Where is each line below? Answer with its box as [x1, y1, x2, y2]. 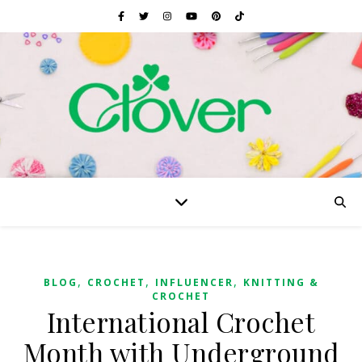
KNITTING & [242, 276, 319, 289]
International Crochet [46, 304, 316, 339]
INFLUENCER [154, 276, 234, 289]
